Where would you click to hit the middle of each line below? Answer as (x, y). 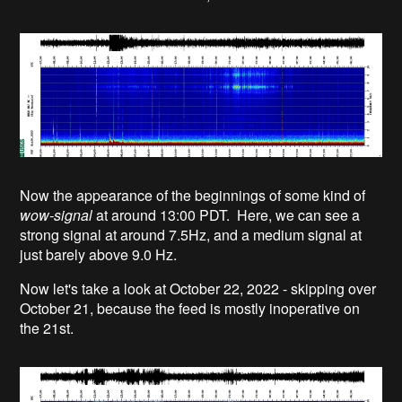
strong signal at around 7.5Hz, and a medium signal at (191, 235)
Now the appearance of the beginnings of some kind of (193, 196)
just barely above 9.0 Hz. (99, 255)
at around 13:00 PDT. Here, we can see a (227, 215)
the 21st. (47, 328)
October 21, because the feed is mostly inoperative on (190, 309)
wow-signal (57, 215)
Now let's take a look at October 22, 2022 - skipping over (198, 289)
